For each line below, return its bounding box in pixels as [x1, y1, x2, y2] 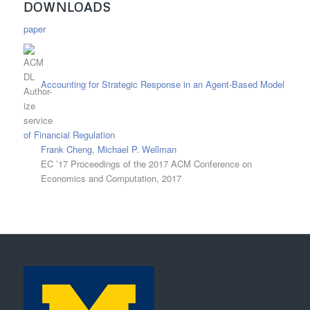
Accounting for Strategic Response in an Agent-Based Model [40, 77, 284, 91]
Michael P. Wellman [97, 143, 176, 156]
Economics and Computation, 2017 [40, 172, 181, 185]
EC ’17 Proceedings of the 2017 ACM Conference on [40, 157, 252, 171]
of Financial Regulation [23, 128, 115, 142]
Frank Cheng [40, 143, 92, 156]
